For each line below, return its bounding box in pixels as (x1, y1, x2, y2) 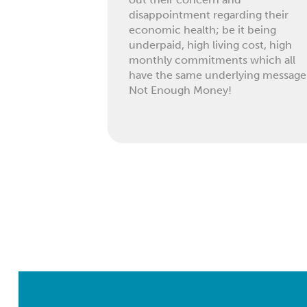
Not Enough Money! (129, 84, 232, 97)
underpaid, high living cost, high (129, 38, 293, 52)
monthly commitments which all (129, 53, 296, 67)
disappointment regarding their (129, 8, 289, 22)
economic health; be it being (129, 23, 277, 37)
